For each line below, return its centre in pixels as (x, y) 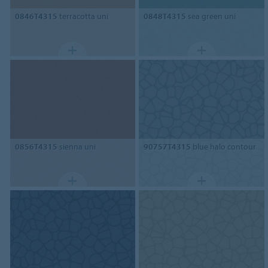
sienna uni (76, 146)
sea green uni (211, 16)
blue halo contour (224, 146)
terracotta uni (83, 16)
